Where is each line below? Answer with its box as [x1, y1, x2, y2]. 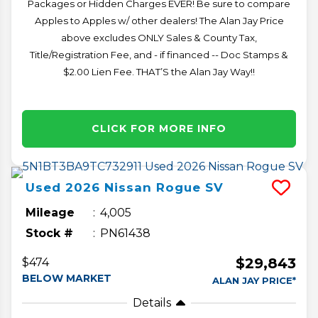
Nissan [104, 180, 152, 194]
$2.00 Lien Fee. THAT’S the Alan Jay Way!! [63, 65, 255, 77]
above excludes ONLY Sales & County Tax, [61, 31, 257, 43]
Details [133, 295, 171, 309]
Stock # [26, 226, 73, 240]
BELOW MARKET [22, 271, 111, 285]
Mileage [26, 205, 75, 219]
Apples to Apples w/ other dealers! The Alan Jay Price [34, 14, 284, 26]
